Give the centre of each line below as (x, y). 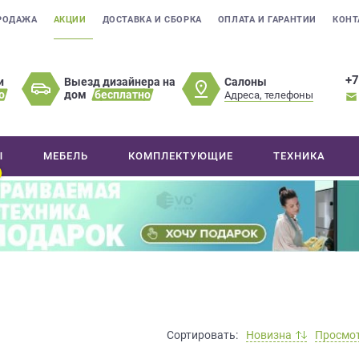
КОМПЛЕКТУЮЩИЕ (181, 156)
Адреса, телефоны (269, 95)
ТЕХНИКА (300, 156)
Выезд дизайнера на (120, 82)
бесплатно (123, 95)
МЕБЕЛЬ (66, 156)
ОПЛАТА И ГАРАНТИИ (267, 20)
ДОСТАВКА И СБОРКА (152, 20)
